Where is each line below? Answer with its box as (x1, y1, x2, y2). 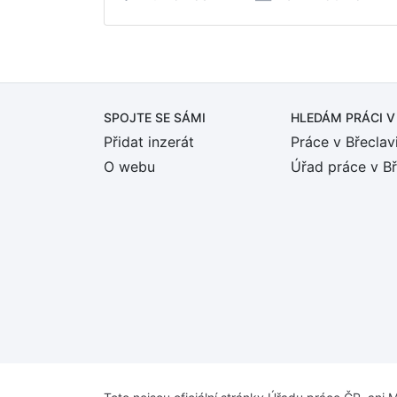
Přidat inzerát (104, 133, 194, 151)
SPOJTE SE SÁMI (104, 110, 206, 125)
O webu (104, 158, 155, 175)
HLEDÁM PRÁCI (291, 110, 386, 125)
